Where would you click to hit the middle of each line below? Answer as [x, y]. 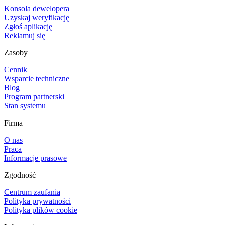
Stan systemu [25, 105]
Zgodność [20, 175]
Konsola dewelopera [37, 8]
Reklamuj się [25, 35]
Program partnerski [34, 96]
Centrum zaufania [32, 192]
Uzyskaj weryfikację [37, 17]
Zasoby [16, 52]
